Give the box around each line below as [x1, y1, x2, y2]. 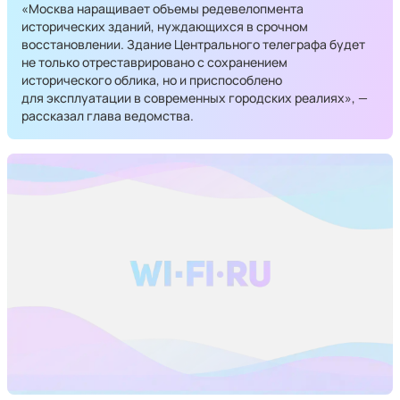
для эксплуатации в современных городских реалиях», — [21, 89, 368, 106]
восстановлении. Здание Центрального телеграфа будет [21, 36, 365, 53]
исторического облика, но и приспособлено [21, 71, 282, 88]
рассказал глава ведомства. [21, 107, 194, 124]
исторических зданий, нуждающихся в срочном [21, 18, 308, 35]
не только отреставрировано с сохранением [21, 54, 287, 71]
